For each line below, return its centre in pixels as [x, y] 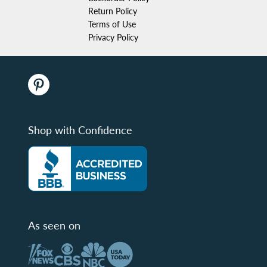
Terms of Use [112, 24]
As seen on [54, 225]
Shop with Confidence [80, 130]
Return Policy [113, 11]
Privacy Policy [113, 37]
